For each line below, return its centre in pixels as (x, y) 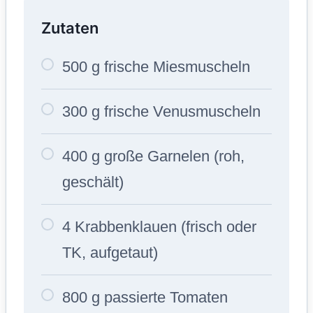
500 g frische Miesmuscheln (156, 66)
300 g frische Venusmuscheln (161, 111)
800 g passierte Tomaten (145, 297)
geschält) (93, 182)
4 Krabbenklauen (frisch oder (159, 226)
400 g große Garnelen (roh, (153, 156)
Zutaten (70, 28)
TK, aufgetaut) (110, 252)
